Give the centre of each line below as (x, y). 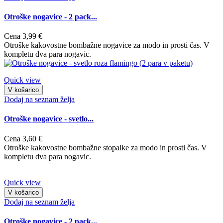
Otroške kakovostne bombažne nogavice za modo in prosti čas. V (107, 45)
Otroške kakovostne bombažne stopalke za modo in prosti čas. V (106, 147)
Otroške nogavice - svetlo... (49, 119)
